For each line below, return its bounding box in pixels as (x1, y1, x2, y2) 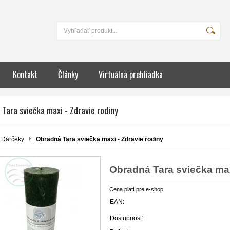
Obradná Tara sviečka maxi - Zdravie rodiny (36, 136, 163, 143)
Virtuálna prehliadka (99, 68, 163, 81)
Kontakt (13, 68, 37, 81)
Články (58, 68, 78, 81)
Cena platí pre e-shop (109, 186, 163, 193)
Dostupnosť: (110, 214, 144, 222)
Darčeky (1, 136, 24, 143)
